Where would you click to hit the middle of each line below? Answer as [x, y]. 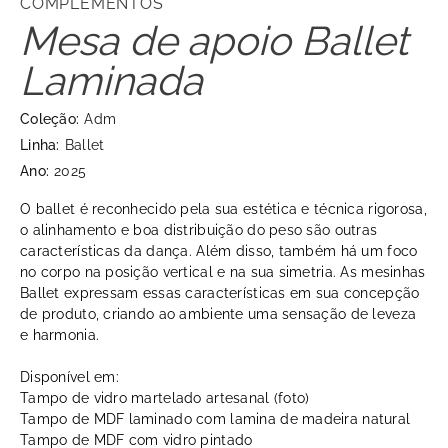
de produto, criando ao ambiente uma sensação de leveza [218, 314]
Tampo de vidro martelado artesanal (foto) [165, 398]
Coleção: [50, 119]
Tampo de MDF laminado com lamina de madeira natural [215, 419]
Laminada [111, 81]
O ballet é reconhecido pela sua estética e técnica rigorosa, [223, 209]
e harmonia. [62, 335]
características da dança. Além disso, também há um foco [219, 251]
